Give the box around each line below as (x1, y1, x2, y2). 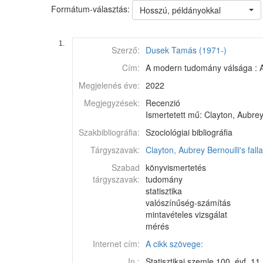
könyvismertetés (146, 161, 206, 173)
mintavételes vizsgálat (146, 208, 227, 220)
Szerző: (112, 44, 140, 56)
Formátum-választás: (51, 2, 132, 15)
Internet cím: (93, 238, 140, 249)
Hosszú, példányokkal (140, 4, 221, 16)
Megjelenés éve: (79, 79, 140, 91)
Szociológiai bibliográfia (146, 126, 232, 138)
